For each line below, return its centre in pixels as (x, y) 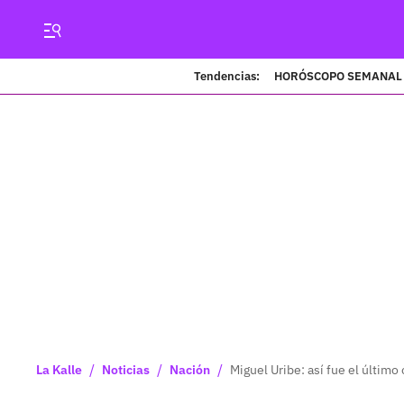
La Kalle (59, 370)
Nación (190, 370)
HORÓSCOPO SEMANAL (338, 76)
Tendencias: (227, 76)
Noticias (126, 370)
